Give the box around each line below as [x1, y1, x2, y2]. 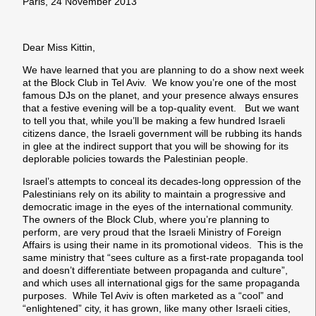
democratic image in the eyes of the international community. [23, 201, 296, 213]
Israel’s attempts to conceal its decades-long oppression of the [23, 176, 301, 188]
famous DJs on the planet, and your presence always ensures [23, 90, 298, 102]
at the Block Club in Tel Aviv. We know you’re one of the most [23, 77, 296, 89]
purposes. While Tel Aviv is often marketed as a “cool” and [23, 290, 284, 302]
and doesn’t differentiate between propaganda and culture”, [23, 265, 288, 276]
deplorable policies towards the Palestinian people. [23, 153, 248, 165]
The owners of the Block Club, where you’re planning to [23, 214, 269, 226]
